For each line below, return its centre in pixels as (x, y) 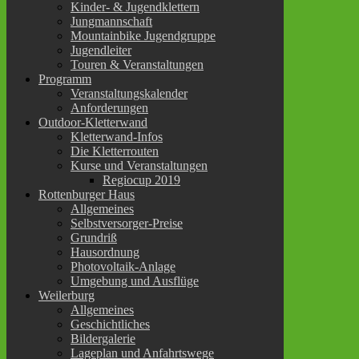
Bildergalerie (103, 338)
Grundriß (94, 237)
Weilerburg (67, 295)
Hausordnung (105, 252)
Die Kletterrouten (115, 151)
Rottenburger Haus (87, 194)
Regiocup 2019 (141, 179)
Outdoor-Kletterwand (93, 122)
